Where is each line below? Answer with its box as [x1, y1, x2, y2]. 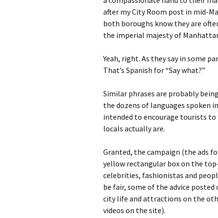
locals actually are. [103, 124, 165, 133]
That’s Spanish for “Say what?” [103, 65, 205, 75]
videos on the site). [103, 205, 165, 215]
